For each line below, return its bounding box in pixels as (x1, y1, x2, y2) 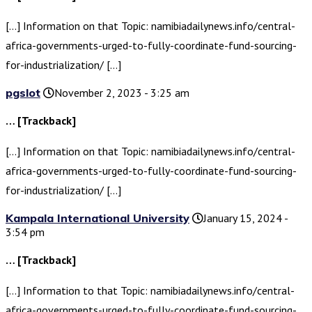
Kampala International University (6, 211, 189, 226)
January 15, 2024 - (203, 211, 288, 226)
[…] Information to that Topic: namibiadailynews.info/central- (6, 283, 295, 298)
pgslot (6, 86, 40, 100)
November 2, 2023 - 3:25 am (54, 86, 189, 100)
